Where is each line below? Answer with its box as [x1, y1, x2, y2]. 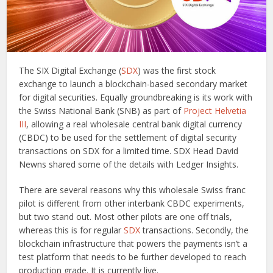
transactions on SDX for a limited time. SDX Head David [19, 145, 239, 157]
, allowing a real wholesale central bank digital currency [26, 118, 243, 130]
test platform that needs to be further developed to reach [19, 251, 247, 263]
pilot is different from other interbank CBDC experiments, [19, 197, 245, 210]
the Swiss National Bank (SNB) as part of [19, 105, 184, 117]
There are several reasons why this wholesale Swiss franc [19, 184, 246, 196]
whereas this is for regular [19, 224, 124, 236]
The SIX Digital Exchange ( [19, 65, 122, 77]
